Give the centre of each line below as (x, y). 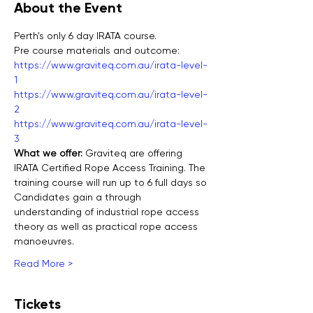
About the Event (68, 9)
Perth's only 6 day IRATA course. (85, 37)
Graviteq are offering (135, 154)
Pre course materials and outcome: (97, 51)
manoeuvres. (44, 242)
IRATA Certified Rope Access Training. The (111, 169)
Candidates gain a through (79, 198)
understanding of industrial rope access (108, 213)
